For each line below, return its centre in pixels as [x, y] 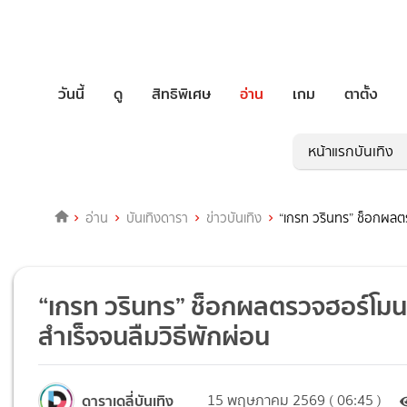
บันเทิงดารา [157, 218]
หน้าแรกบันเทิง [351, 152]
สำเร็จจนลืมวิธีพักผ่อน [154, 337]
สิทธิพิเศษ [181, 94]
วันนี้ [71, 94]
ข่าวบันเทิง [233, 218]
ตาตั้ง [361, 94]
